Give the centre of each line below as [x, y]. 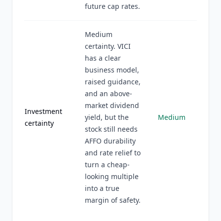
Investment [43, 111]
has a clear [103, 58]
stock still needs [111, 129]
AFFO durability [110, 141]
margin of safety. [113, 200]
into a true [102, 188]
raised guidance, [113, 82]
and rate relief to [113, 153]
